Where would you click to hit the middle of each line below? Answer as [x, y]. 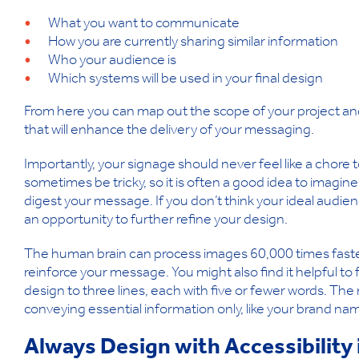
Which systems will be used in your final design [186, 81]
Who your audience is [112, 62]
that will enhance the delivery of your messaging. [169, 132]
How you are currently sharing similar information [193, 44]
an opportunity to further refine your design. [156, 222]
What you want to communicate [144, 25]
